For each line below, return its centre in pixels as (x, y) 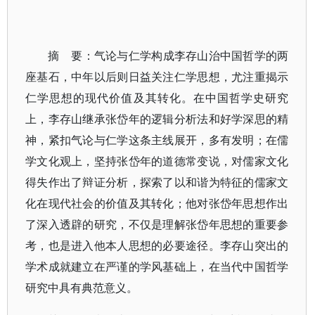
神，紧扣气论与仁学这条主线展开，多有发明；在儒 (157, 140)
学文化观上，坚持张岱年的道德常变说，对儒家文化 (157, 161)
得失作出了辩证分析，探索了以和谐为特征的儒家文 (157, 182)
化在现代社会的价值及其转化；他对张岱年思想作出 (157, 203)
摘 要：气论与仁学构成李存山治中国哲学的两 (168, 56)
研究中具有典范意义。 (82, 288)
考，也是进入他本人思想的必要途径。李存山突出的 (157, 245)
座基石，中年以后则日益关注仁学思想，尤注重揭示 (157, 77)
